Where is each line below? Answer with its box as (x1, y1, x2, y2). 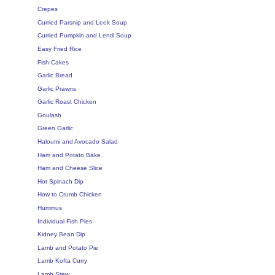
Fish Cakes (37, 58, 69, 66)
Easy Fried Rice (37, 45, 82, 52)
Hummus (37, 204, 62, 212)
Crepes (37, 6, 58, 13)
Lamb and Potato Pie (37, 244, 98, 251)
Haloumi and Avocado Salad (37, 138, 118, 145)
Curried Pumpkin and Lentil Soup (37, 32, 131, 39)
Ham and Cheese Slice (37, 165, 103, 172)
